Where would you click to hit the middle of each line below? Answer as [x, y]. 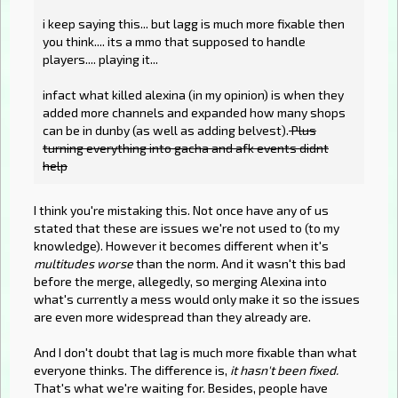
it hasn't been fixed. [284, 370]
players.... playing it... [100, 60]
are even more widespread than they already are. [172, 317]
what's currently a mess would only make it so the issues [197, 299]
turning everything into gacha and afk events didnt [186, 148]
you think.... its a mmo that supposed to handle [174, 42]
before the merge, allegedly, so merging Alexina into [180, 282]
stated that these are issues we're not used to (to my [187, 228]
